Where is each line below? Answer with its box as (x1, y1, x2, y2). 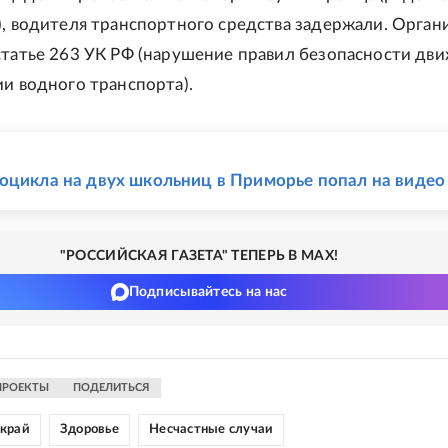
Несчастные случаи (149, 423, 274, 436)
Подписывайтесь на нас (128, 285, 288, 299)
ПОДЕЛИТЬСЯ (73, 382, 149, 393)
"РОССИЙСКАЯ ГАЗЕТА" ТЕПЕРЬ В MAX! (59, 249, 339, 263)
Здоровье (59, 423, 119, 436)
